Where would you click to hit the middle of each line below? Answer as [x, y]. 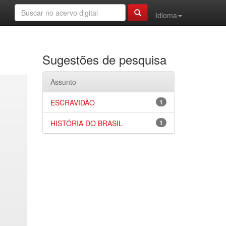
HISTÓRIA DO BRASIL [86, 123]
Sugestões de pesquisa [104, 59]
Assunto [63, 82]
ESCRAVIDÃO [72, 102]
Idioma [166, 15]
